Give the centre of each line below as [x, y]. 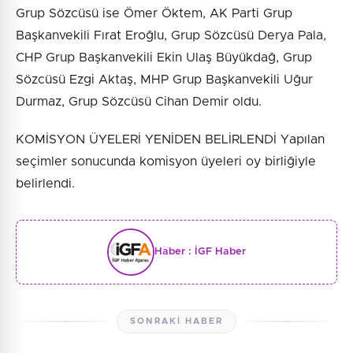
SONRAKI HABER [176, 321]
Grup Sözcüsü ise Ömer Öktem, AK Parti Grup [154, 13]
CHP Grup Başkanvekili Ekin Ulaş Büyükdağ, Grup [164, 57]
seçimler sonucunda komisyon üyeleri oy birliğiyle [166, 161]
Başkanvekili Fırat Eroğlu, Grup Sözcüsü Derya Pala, [171, 35]
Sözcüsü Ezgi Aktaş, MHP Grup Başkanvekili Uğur [164, 79]
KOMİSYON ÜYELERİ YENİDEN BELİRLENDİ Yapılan [170, 139]
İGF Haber [220, 252]
